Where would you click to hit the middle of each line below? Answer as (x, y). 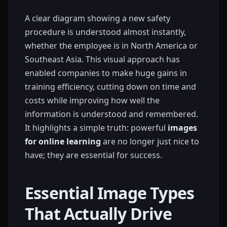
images (182, 127)
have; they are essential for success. (93, 155)
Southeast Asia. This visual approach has (102, 59)
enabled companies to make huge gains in (106, 73)
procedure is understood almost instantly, (105, 32)
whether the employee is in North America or (111, 45)
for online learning (63, 141)
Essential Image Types (110, 193)
